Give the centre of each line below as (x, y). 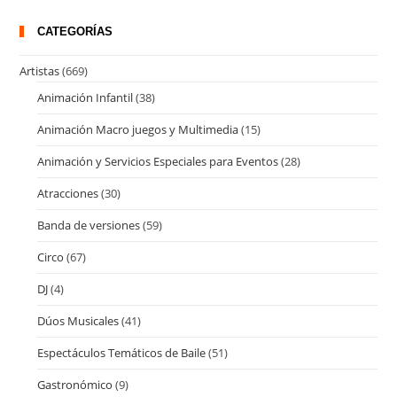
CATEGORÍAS (75, 31)
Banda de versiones (89, 225)
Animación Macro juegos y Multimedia (138, 129)
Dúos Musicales (78, 320)
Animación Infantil (86, 97)
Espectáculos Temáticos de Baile (122, 352)
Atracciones (68, 193)
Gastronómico (75, 384)
